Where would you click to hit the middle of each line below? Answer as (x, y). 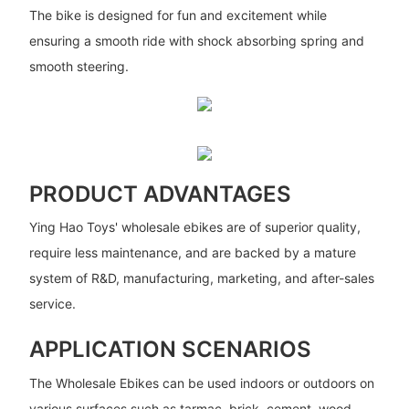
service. (52, 304)
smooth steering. (79, 66)
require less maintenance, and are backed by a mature (192, 253)
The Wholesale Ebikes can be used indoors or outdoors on (201, 383)
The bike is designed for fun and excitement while (178, 15)
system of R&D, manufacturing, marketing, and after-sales (201, 278)
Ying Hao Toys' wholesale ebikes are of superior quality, (194, 227)
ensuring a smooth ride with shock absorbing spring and (196, 40)
